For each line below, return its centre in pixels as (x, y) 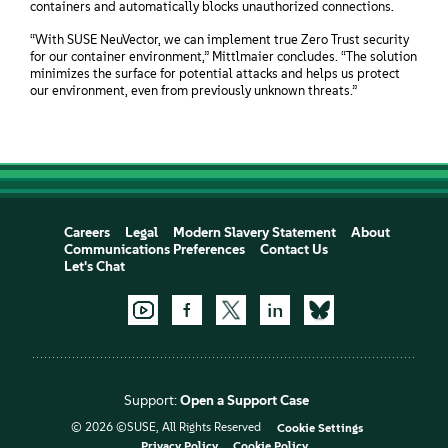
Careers (86, 232)
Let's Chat (94, 266)
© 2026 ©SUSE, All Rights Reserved (165, 427)
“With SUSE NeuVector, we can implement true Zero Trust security (219, 39)
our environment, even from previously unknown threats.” (193, 90)
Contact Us (293, 249)
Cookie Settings (319, 427)
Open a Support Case (244, 400)
